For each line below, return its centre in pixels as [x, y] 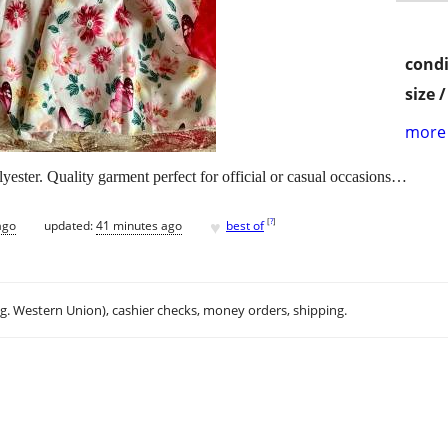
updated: [70, 225]
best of [245, 225]
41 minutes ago [139, 225]
